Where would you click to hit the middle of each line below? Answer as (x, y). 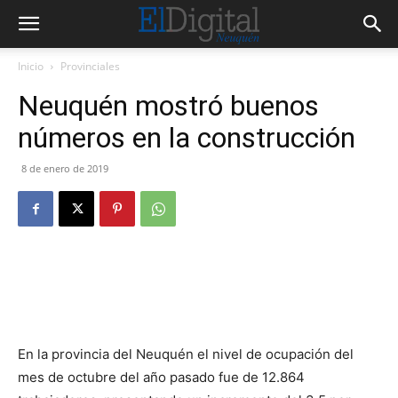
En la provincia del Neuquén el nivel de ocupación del (186, 354)
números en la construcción (187, 138)
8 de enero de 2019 (65, 168)
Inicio (31, 66)
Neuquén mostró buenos (168, 106)
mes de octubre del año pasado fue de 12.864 (161, 377)
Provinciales (90, 66)
